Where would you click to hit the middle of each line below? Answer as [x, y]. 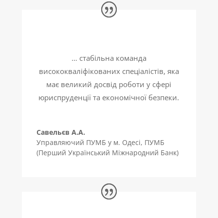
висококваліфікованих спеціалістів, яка [109, 71]
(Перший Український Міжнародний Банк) [107, 153]
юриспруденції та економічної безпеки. [109, 98]
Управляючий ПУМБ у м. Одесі [88, 143]
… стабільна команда [109, 58]
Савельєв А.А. [61, 132]
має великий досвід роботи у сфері [109, 84]
